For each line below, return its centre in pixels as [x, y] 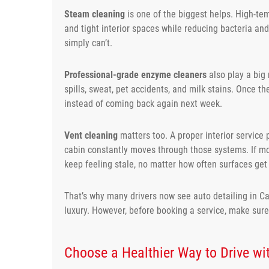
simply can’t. [88, 43]
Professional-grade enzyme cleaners [135, 74]
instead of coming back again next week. [143, 103]
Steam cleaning [95, 14]
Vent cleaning [91, 135]
